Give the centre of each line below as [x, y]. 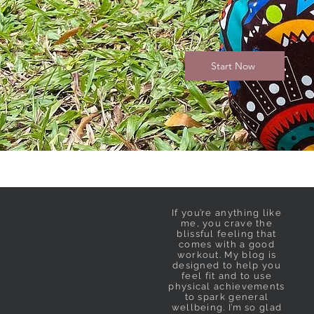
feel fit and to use [227, 275]
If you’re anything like [227, 212]
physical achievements [227, 286]
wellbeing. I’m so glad [227, 307]
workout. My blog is [227, 254]
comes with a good [227, 244]
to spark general [227, 296]
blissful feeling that [227, 233]
